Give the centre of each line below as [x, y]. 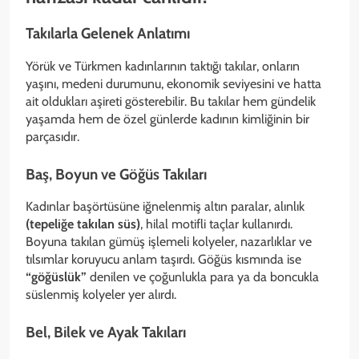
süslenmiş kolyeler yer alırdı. [101, 295]
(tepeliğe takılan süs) [83, 224]
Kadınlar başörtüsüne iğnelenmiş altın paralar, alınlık [165, 207]
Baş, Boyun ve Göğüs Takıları [116, 174]
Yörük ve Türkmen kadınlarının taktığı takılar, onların [163, 66]
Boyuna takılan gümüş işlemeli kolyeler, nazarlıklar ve [169, 242]
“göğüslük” [56, 277]
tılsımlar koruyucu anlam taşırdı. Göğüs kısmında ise [163, 260]
